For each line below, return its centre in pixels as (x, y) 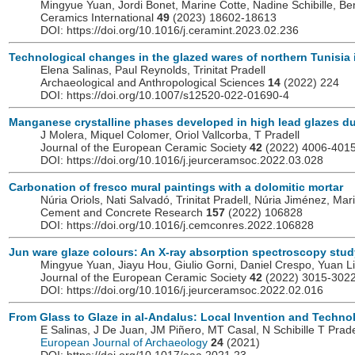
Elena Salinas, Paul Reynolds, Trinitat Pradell (153, 70)
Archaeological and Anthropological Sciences (154, 83)
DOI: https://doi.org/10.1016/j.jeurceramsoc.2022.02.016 (182, 290)
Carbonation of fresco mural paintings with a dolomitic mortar (176, 187)
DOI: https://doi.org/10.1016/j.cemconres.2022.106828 (177, 225)
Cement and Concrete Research (123, 213)
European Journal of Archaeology (124, 343)
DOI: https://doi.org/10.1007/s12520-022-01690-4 (165, 95)
